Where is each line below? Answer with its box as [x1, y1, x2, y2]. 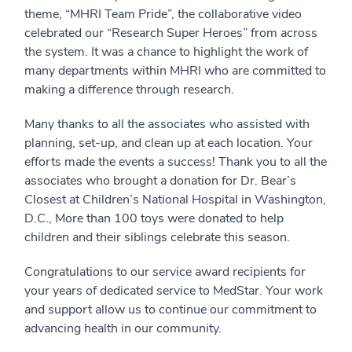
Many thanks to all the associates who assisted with [24, 115, 310, 134]
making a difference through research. [24, 81, 234, 99]
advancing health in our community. [24, 320, 222, 338]
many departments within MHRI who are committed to [24, 62, 326, 80]
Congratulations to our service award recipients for [24, 263, 306, 281]
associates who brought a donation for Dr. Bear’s [24, 172, 296, 190]
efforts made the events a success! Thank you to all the [24, 153, 327, 171]
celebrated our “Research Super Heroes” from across [24, 24, 317, 42]
